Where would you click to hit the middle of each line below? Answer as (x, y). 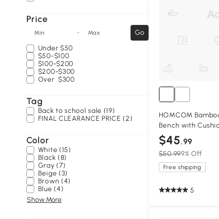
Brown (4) (55, 181)
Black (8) (53, 158)
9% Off (192, 154)
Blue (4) (51, 189)
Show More (44, 200)
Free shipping (182, 167)
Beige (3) (53, 173)
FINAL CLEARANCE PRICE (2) (85, 119)
